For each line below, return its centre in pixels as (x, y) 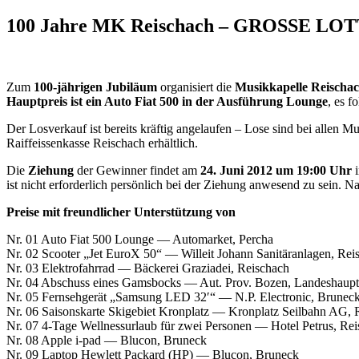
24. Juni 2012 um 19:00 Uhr (278, 170)
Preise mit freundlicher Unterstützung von (121, 212)
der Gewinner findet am (137, 170)
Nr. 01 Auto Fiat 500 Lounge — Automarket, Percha (140, 239)
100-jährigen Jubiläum (97, 87)
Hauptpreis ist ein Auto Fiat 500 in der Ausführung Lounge (167, 101)
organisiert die (198, 87)
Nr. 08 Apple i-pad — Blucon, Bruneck (107, 340)
